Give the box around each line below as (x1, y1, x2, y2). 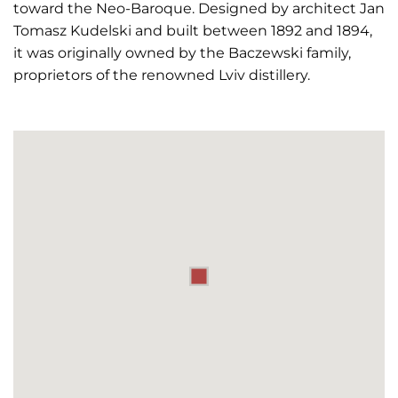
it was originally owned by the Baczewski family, (13, 44, 351, 61)
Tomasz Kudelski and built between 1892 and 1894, (13, 22, 372, 39)
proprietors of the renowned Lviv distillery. (13, 67, 310, 84)
